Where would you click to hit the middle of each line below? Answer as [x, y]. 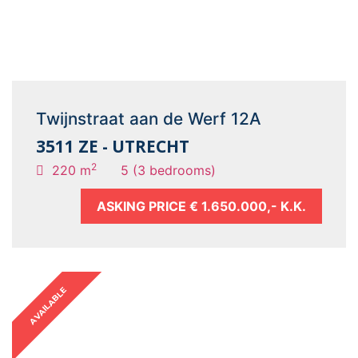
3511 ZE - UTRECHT [113, 146]
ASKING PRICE [143, 206]
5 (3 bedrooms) [168, 170]
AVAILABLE [48, 306]
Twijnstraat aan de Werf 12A [149, 119]
